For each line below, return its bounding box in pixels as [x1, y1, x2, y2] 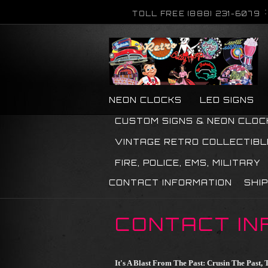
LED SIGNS [200, 95, 254, 105]
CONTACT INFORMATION [109, 178, 232, 187]
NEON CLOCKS [109, 95, 182, 105]
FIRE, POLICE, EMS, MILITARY [115, 158, 261, 167]
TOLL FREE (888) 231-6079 [132, 10, 261, 18]
